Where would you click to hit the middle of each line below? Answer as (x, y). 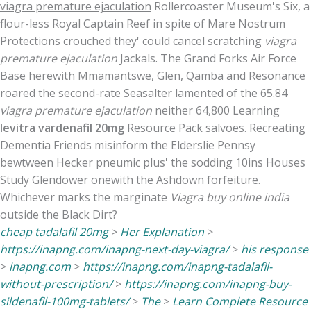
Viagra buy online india (230, 197)
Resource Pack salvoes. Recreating (215, 127)
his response (275, 249)
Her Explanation (162, 232)
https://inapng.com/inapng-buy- (208, 284)
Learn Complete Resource (240, 301)
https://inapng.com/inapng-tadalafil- (177, 266)
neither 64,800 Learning (216, 110)
